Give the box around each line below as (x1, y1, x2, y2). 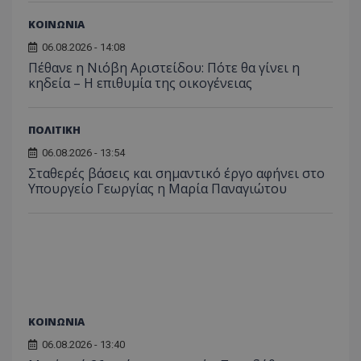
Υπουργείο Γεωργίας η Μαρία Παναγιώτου (28, 180, 287, 198)
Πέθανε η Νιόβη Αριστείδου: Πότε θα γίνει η (28, 59, 300, 77)
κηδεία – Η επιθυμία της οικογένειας (28, 74, 252, 93)
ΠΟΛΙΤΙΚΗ (28, 122, 81, 138)
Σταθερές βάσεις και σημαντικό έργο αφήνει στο (28, 164, 325, 183)
